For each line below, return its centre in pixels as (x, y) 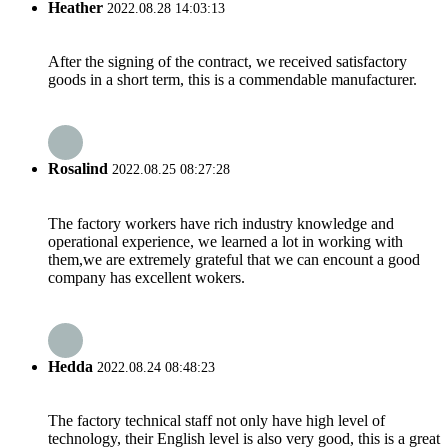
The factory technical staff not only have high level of (216, 421)
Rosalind (78, 169)
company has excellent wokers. (146, 277)
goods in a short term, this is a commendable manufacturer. (232, 79)
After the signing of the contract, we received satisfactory (227, 61)
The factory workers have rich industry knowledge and (221, 223)
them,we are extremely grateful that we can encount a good (234, 259)
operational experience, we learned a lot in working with (225, 241)
